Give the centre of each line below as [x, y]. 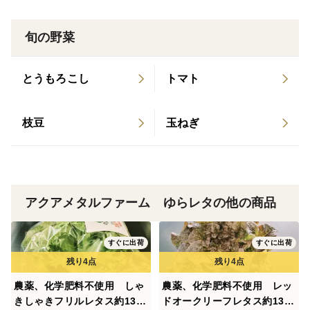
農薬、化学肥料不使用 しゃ [79, 285]
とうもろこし [56, 78]
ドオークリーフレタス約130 [226, 301]
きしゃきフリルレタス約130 [78, 301]
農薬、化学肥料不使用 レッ [227, 285]
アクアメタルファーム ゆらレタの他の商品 [151, 202]
